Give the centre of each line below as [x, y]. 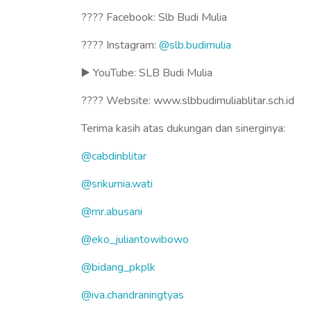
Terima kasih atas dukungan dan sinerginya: [183, 128]
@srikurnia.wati [117, 184]
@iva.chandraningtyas [133, 295]
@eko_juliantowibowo [135, 239]
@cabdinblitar [114, 156]
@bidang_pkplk [118, 267]
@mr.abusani [112, 212]
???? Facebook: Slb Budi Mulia [154, 17]
